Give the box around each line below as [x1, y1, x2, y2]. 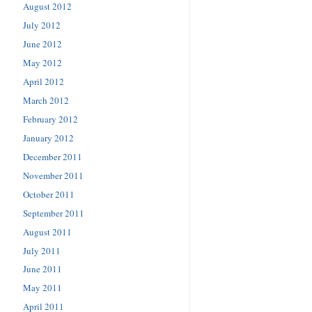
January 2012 [23, 131, 74, 144]
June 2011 [23, 263, 62, 276]
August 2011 [23, 225, 72, 238]
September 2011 [23, 206, 84, 219]
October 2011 [23, 187, 75, 201]
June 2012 [23, 37, 62, 50]
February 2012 [23, 112, 78, 125]
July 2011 [23, 244, 61, 257]
